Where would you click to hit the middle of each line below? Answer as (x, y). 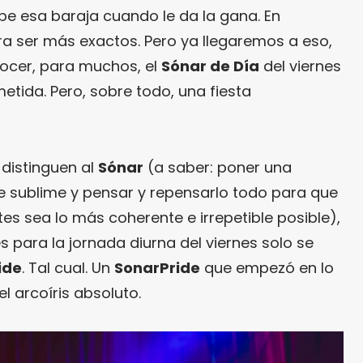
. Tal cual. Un (68, 268)
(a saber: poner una (218, 167)
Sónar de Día (210, 66)
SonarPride (157, 268)
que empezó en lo (267, 268)
